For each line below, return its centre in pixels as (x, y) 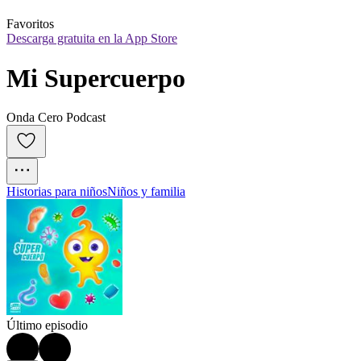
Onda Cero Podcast (56, 118)
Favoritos (30, 24)
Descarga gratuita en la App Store (92, 39)
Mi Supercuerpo (96, 78)
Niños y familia (146, 192)
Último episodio (47, 326)
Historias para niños (57, 192)
